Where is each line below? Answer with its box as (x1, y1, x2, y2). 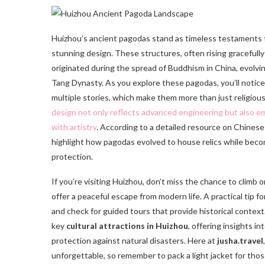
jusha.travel (217, 235, 263, 246)
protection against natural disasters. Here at (51, 235, 217, 246)
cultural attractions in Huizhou (66, 221, 188, 231)
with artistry (51, 122, 96, 132)
